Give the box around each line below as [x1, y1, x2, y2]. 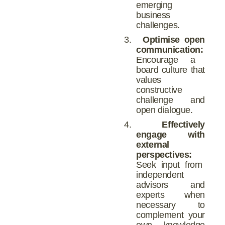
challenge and [136, 94, 205, 105]
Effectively [162, 119, 205, 130]
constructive [136, 84, 182, 95]
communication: [136, 44, 203, 55]
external [136, 139, 170, 150]
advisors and [136, 179, 205, 190]
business [136, 10, 171, 21]
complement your [136, 209, 205, 220]
